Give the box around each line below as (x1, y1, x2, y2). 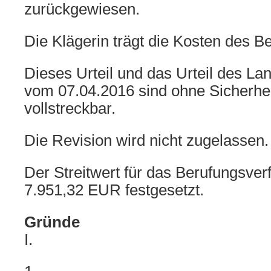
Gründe (24, 214, 80, 230)
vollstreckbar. (24, 100, 116, 117)
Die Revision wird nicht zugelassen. (24, 132, 269, 149)
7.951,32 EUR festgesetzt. (24, 181, 204, 198)
